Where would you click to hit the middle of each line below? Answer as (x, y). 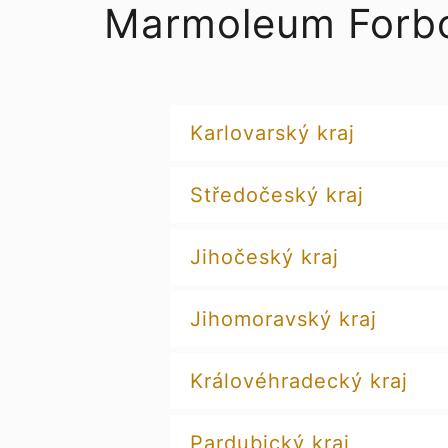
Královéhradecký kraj (298, 381)
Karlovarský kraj (272, 133)
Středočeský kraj (276, 195)
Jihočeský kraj (264, 257)
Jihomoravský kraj (283, 319)
